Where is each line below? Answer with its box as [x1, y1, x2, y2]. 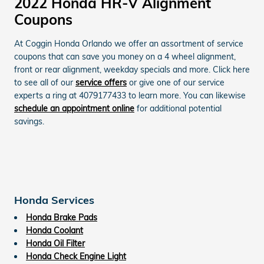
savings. [14, 115, 44, 127]
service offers [75, 77, 127, 88]
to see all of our [14, 77, 75, 88]
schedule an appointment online [14, 103, 134, 114]
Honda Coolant [26, 225, 83, 236]
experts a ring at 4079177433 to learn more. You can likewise [14, 90, 246, 101]
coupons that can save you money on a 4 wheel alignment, [14, 51, 236, 62]
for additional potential [134, 103, 222, 114]
